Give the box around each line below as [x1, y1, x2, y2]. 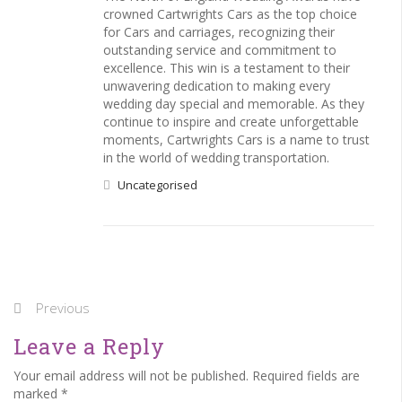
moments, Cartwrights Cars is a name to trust [103, 131, 370, 148]
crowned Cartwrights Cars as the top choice [103, 5, 357, 22]
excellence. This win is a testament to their [103, 59, 350, 76]
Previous [36, 299, 90, 317]
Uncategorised [118, 177, 197, 193]
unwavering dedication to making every [103, 77, 330, 94]
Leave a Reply [13, 332, 165, 361]
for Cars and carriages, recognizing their [103, 23, 335, 40]
